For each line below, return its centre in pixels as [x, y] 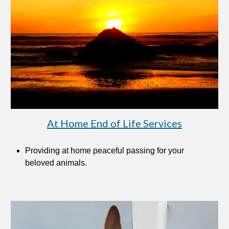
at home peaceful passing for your [122, 150]
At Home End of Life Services [114, 123]
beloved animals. [56, 163]
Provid [37, 150]
